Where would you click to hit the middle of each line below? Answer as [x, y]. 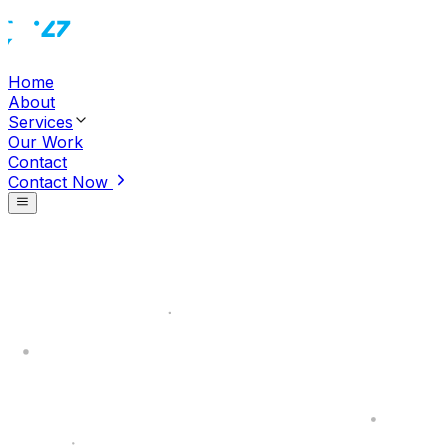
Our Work [45, 142]
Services [40, 122]
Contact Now [60, 182]
